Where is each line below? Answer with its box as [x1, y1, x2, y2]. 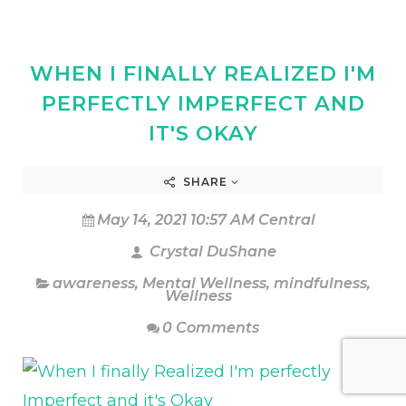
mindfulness [273, 275, 367, 292]
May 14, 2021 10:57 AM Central [96, 211, 315, 228]
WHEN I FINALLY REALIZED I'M [30, 61, 376, 86]
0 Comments [162, 319, 259, 336]
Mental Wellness [141, 275, 266, 292]
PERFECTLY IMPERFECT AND [41, 91, 365, 116]
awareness [52, 275, 135, 292]
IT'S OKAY [148, 121, 258, 146]
